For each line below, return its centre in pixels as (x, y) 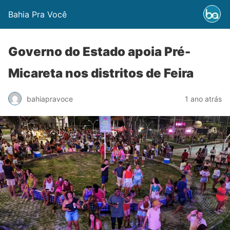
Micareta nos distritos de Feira (101, 73)
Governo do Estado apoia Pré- (99, 52)
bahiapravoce (50, 99)
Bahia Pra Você (37, 14)
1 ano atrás (203, 99)
